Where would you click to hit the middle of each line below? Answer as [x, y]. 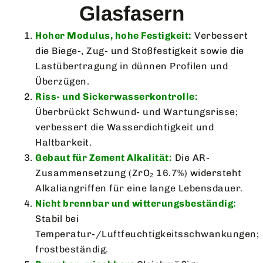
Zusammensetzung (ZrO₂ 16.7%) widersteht [139, 173]
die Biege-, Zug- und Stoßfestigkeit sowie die [140, 50]
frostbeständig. [72, 249]
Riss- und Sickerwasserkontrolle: [117, 96]
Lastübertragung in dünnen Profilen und [131, 66]
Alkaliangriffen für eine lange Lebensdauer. [139, 188]
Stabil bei [57, 218]
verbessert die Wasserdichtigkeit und [124, 127]
